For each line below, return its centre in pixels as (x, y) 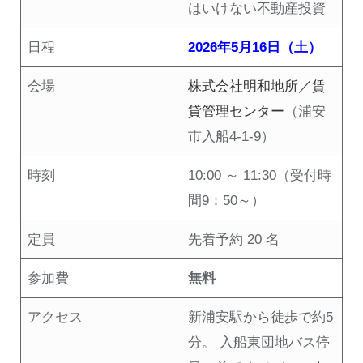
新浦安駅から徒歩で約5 (261, 318)
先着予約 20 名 (234, 240)
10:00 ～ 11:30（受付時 (260, 176)
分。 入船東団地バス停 (259, 343)
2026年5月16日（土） (255, 48)
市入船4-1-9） (232, 137)
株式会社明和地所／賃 (257, 87)
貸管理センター (237, 112)
